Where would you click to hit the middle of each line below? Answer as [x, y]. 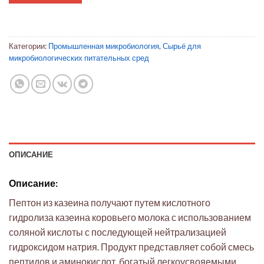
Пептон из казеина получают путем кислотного [110, 203]
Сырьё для [182, 46]
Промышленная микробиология [104, 46]
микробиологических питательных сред [79, 58]
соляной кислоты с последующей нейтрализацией [118, 232]
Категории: [29, 46]
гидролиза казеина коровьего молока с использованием [130, 217]
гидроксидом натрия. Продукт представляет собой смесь [131, 247]
